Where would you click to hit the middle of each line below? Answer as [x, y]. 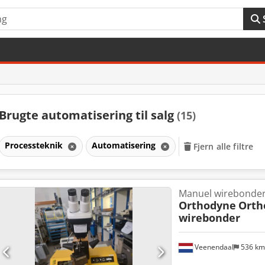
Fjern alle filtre [223, 146]
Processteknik [35, 145]
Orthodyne [207, 205]
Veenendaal [213, 247]
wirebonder [209, 217]
